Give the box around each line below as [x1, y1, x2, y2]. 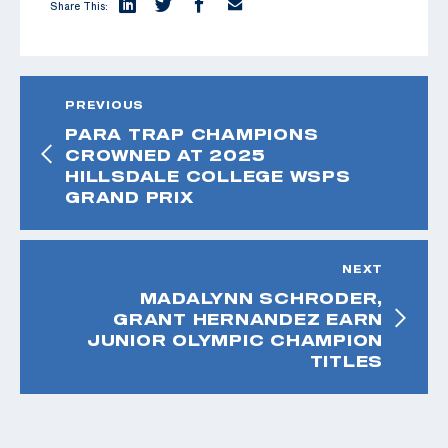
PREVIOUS [65, 98, 144, 111]
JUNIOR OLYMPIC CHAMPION [86, 330, 383, 349]
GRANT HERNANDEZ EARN [113, 309, 383, 328]
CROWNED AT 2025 [65, 145, 266, 164]
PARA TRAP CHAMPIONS [65, 124, 319, 143]
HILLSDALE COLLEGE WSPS [65, 166, 351, 185]
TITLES [309, 351, 383, 370]
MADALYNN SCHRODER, [139, 288, 383, 307]
